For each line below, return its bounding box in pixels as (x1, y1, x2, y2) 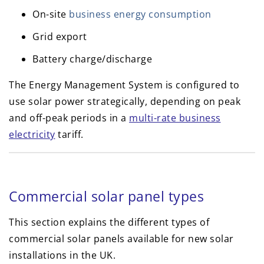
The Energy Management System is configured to (9, 78, 240, 92)
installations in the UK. (9, 249, 115, 262)
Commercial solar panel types (9, 187, 204, 206)
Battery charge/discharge (32, 52, 152, 66)
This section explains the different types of (9, 216, 209, 229)
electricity (9, 128, 55, 141)
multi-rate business (129, 111, 221, 125)
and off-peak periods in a (9, 111, 129, 125)
